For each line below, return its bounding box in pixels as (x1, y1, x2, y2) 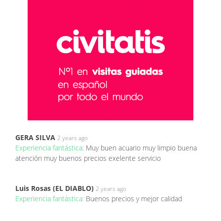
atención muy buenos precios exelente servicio (15, 153, 161, 163)
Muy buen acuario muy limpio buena (86, 143, 197, 152)
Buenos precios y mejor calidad (86, 193, 182, 203)
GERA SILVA (15, 132, 55, 142)
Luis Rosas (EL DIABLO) (15, 183, 94, 193)
